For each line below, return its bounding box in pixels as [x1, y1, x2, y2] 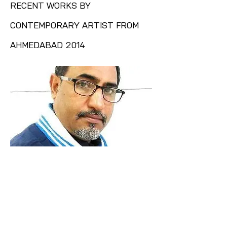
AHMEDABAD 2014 [10, 42, 85, 50]
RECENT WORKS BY [10, 2, 91, 11]
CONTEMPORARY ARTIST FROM [10, 22, 139, 30]
